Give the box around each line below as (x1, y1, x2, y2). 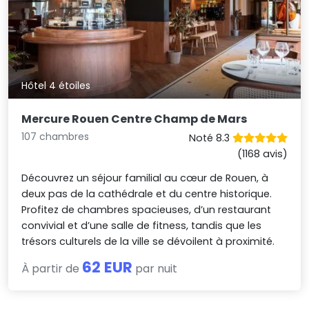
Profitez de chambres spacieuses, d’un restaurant (21, 202, 272, 217)
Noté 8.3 (188, 130, 232, 145)
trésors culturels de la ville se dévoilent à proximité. (21, 234, 275, 248)
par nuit (132, 260, 178, 277)
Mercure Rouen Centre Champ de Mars (21, 110, 248, 127)
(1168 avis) (237, 146, 288, 161)
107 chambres (21, 129, 90, 143)
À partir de (21, 260, 83, 277)
